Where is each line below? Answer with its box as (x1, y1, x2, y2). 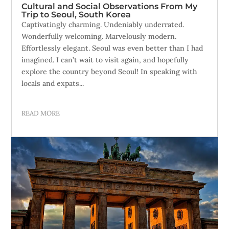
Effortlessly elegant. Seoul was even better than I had (21, 43, 203, 53)
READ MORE (21, 109, 60, 118)
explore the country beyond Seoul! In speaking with (21, 67, 197, 76)
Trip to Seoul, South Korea (21, 10, 131, 19)
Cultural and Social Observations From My (21, 2, 198, 11)
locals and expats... (21, 79, 84, 88)
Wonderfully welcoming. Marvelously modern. (21, 32, 177, 41)
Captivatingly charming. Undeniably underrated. (21, 20, 185, 29)
